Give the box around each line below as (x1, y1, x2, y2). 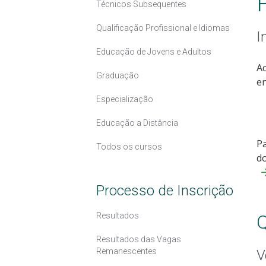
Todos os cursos (96, 141, 162, 151)
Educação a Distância (96, 118, 178, 128)
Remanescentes (96, 246, 157, 256)
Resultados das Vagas (96, 234, 181, 244)
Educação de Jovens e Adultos (96, 46, 211, 56)
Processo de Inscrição (96, 182, 233, 199)
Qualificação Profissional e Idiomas (96, 23, 230, 33)
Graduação (96, 70, 139, 80)
